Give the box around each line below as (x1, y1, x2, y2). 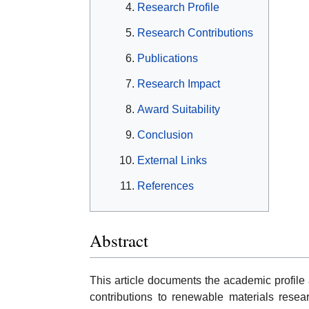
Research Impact (137, 78, 220, 90)
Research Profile (137, 1, 219, 14)
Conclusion (137, 129, 193, 141)
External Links (137, 154, 207, 167)
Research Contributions (137, 27, 253, 39)
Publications (137, 52, 198, 65)
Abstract (90, 228, 148, 252)
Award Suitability (137, 103, 220, 116)
